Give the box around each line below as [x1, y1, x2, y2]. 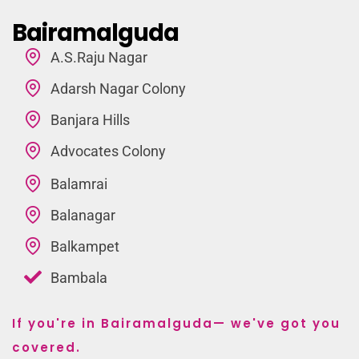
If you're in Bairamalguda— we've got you [12, 314, 341, 332]
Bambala [50, 268, 107, 286]
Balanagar [50, 206, 115, 224]
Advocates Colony [50, 142, 166, 159]
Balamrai [50, 175, 107, 192]
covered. [12, 338, 81, 356]
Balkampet [50, 237, 119, 255]
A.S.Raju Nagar [50, 48, 147, 66]
